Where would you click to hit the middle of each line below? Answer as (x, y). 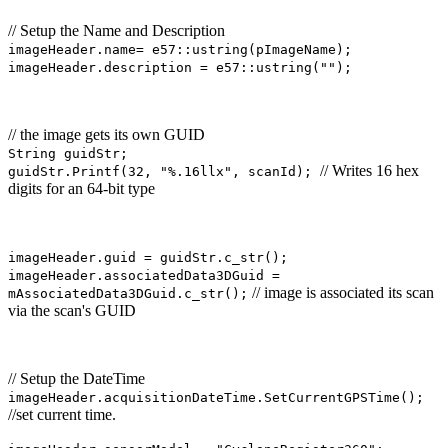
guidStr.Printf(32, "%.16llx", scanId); (164, 171)
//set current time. (62, 414)
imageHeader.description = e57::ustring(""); (180, 67)
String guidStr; (68, 153)
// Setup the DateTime (76, 378)
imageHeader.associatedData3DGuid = (144, 275)
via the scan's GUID (72, 310)
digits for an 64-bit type (81, 188)
